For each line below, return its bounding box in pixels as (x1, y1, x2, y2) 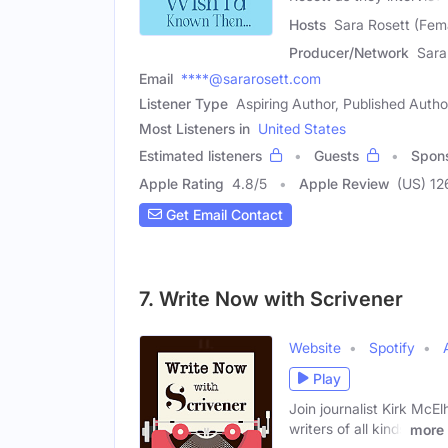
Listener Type (139, 94, 228, 112)
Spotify (369, 338, 415, 356)
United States (258, 119, 346, 137)
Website (289, 338, 341, 356)
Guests (314, 146, 359, 164)
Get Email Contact (162, 206, 283, 224)
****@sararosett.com (181, 69, 321, 87)
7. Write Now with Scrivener (139, 286, 403, 311)
